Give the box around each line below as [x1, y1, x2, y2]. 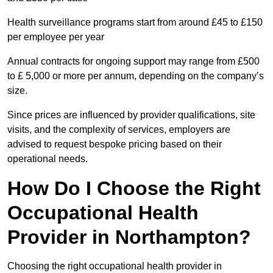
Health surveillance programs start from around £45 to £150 [7, 17, 263, 28]
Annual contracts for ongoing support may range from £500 [7, 56, 260, 67]
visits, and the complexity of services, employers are [7, 124, 230, 135]
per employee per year [7, 32, 104, 43]
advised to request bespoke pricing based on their [7, 139, 222, 150]
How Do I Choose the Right [7, 177, 261, 200]
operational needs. [7, 154, 88, 165]
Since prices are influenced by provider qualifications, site [7, 110, 255, 121]
